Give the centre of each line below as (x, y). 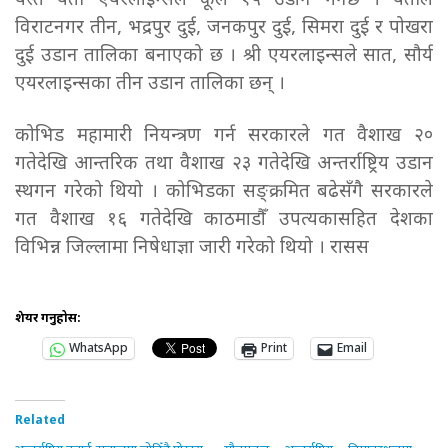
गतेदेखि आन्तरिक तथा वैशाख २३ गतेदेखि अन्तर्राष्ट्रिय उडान (224, 165)
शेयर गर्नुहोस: (48, 319)
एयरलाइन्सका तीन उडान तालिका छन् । (150, 85)
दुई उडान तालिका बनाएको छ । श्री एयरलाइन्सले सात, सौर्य (224, 57)
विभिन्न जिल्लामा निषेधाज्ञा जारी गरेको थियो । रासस (192, 249)
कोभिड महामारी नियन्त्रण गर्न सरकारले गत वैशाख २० (224, 137)
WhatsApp (98, 349)
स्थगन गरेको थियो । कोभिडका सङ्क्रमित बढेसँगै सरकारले (224, 193)
